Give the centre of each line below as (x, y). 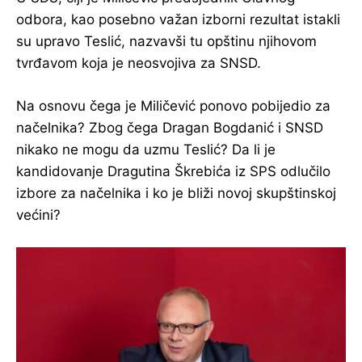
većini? (38, 215)
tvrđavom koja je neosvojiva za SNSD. (139, 63)
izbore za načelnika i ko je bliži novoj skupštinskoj (176, 193)
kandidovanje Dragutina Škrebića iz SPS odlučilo (173, 171)
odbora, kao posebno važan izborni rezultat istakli (178, 19)
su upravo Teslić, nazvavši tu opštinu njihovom (166, 41)
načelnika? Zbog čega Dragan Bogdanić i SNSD (170, 127)
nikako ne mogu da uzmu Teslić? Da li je (146, 149)
